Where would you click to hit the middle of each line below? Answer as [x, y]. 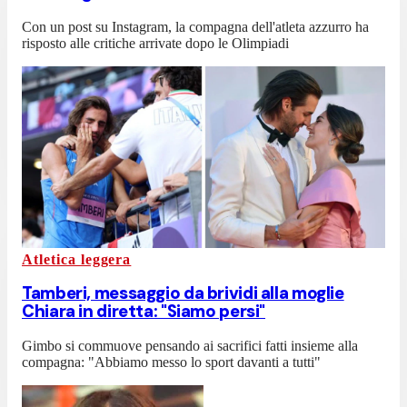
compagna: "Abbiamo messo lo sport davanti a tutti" [171, 362]
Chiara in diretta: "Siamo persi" [144, 312]
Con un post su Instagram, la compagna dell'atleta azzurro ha [195, 26]
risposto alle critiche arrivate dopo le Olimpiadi [155, 43]
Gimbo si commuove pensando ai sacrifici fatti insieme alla [190, 346]
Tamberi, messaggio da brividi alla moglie [183, 293]
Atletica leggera [77, 259]
